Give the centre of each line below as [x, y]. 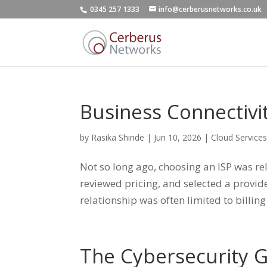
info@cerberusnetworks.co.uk [210, 9]
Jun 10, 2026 [178, 137]
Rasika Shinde [118, 137]
